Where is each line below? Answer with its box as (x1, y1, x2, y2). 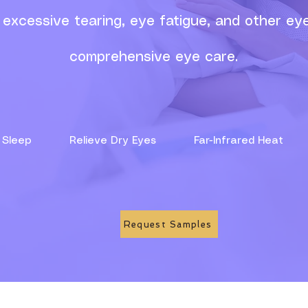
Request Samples (123, 219, 212, 230)
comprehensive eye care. (69, 51, 238, 64)
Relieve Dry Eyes (69, 136, 194, 146)
